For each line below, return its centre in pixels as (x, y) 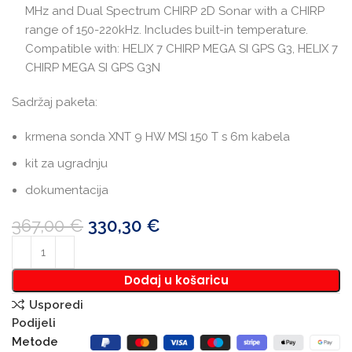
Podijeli (34, 323)
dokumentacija (67, 190)
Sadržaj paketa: (55, 102)
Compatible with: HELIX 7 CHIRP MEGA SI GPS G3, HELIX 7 (182, 48)
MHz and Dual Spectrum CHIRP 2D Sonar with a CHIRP (175, 11)
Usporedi (56, 304)
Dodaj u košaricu (176, 280)
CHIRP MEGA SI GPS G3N (93, 67)
